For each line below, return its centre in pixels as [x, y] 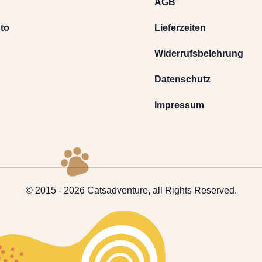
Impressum [179, 105]
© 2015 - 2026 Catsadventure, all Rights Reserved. [131, 190]
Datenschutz [182, 79]
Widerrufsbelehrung [199, 53]
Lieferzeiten [180, 27]
